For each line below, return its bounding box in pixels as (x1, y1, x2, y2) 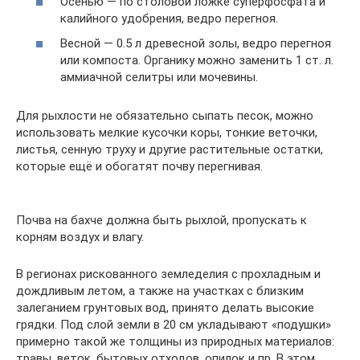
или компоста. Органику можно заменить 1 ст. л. (60, 53, 333, 67)
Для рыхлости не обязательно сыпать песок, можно (16, 108, 313, 123)
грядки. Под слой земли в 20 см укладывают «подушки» (16, 317, 331, 332)
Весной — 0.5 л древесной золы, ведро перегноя (60, 36, 331, 51)
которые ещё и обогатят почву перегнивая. (16, 159, 263, 174)
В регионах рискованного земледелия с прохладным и (16, 267, 321, 281)
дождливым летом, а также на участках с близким (16, 284, 304, 298)
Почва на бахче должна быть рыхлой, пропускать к (16, 213, 307, 227)
